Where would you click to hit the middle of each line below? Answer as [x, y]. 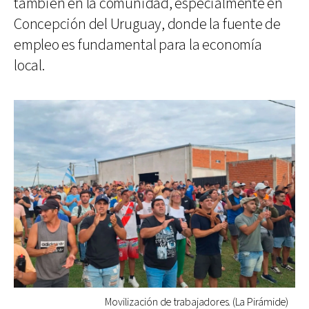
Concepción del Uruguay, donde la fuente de [147, 24]
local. [29, 66]
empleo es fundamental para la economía [138, 45]
